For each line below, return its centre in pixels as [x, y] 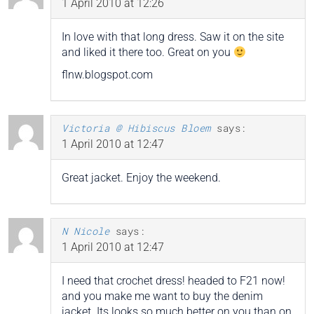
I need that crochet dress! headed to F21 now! [173, 280]
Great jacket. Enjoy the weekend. [141, 177]
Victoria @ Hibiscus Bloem [136, 128]
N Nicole [86, 231]
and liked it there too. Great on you [148, 52]
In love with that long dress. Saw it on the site [173, 36]
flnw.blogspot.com [107, 74]
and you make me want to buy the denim [162, 296]
